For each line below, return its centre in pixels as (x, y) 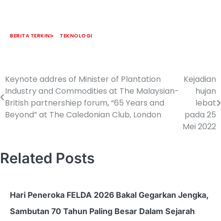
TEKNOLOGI (76, 36)
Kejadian (200, 79)
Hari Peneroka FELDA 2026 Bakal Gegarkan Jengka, (109, 195)
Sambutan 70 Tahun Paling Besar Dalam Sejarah (102, 211)
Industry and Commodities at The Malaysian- (92, 91)
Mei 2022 (199, 127)
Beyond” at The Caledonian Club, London (83, 115)
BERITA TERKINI (31, 36)
